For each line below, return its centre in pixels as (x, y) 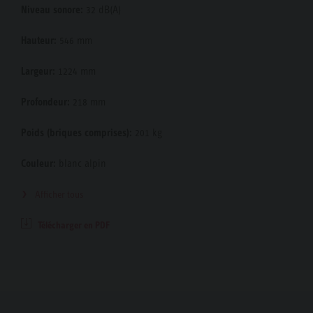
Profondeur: (45, 102)
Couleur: (38, 164)
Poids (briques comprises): (77, 133)
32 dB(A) (102, 10)
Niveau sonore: (52, 10)
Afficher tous (59, 195)
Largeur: (38, 72)
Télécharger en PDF (74, 225)
